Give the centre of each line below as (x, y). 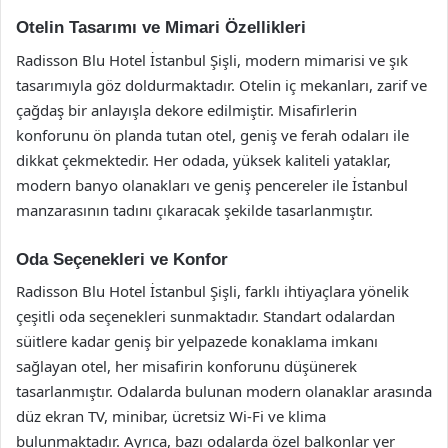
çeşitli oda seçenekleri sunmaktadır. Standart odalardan (205, 316)
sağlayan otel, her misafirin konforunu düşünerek (186, 366)
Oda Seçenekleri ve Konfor (122, 259)
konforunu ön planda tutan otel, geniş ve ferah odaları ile (212, 134)
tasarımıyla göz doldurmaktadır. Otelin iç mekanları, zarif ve (221, 84)
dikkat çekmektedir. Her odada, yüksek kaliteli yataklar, (203, 159)
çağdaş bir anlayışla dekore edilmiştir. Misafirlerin (186, 109)
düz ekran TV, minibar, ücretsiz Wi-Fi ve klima (171, 416)
